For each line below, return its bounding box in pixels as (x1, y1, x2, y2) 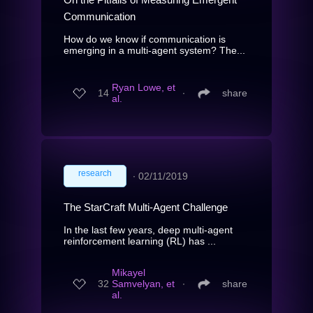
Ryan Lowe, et (112, 82, 175, 94)
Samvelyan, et (112, 278, 175, 290)
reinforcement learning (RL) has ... (64, 235, 216, 247)
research (78, 168, 112, 178)
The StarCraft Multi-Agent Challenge (64, 201, 228, 213)
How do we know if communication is (64, 33, 226, 45)
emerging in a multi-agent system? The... (64, 44, 245, 56)
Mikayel (112, 267, 145, 279)
